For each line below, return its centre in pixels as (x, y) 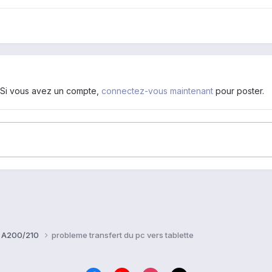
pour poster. (239, 91)
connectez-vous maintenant (157, 91)
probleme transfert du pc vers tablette (123, 235)
